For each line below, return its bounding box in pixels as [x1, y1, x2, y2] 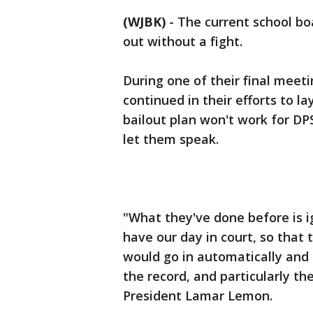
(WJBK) [123, 13, 166, 30]
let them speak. [123, 131, 219, 147]
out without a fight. [123, 33, 242, 50]
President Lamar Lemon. [123, 287, 272, 304]
